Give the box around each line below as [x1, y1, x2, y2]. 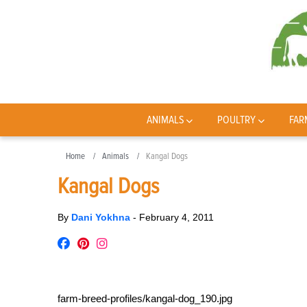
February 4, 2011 [139, 212, 214, 223]
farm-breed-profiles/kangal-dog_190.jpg [58, 293, 232, 304]
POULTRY [217, 113, 256, 127]
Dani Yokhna [71, 212, 133, 223]
